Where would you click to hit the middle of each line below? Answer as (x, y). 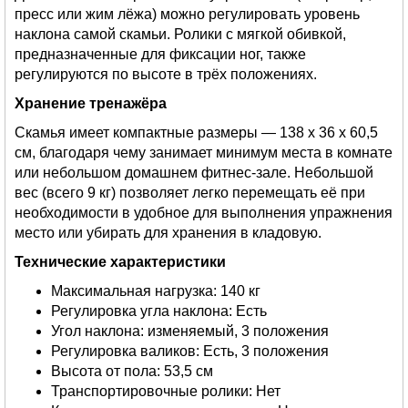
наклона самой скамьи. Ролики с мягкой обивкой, (180, 34)
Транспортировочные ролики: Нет (166, 391)
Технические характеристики (120, 261)
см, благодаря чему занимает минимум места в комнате (204, 152)
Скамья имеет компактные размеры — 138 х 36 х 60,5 (196, 132)
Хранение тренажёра (91, 103)
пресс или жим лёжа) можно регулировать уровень (187, 14)
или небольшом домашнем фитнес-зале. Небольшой (194, 172)
